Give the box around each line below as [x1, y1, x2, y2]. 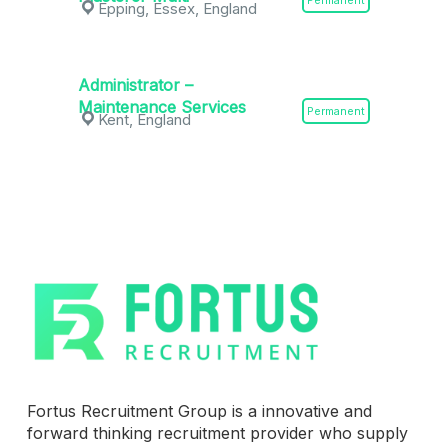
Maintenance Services [77, 97, 246, 117]
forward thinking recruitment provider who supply [26, 423, 408, 444]
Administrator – [77, 75, 193, 95]
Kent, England [97, 110, 191, 129]
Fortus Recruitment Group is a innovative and [26, 401, 372, 422]
